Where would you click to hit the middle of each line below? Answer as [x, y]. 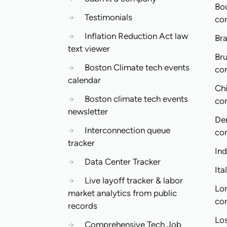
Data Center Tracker [123, 162]
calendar [85, 80]
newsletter [88, 111]
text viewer [89, 49]
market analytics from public [123, 193]
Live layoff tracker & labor [134, 180]
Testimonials [109, 17]
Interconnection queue [128, 130]
